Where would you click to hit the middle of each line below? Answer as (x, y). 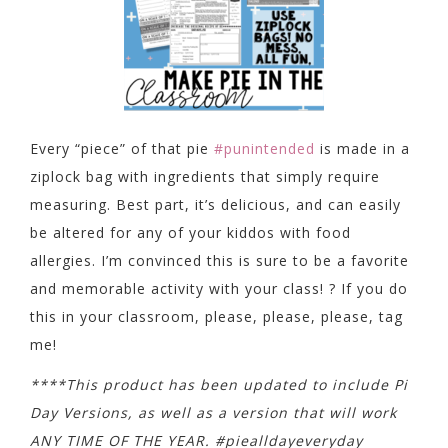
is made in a (362, 149)
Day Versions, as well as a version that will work (213, 412)
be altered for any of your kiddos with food (190, 233)
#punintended (264, 149)
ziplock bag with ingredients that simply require (205, 177)
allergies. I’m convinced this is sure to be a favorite (219, 261)
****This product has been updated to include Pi (219, 384)
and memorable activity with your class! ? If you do (219, 289)
